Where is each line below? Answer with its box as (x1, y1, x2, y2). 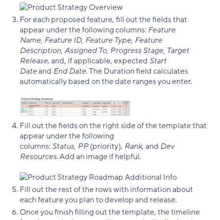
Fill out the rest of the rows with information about (20, 184, 193, 195)
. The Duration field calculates (86, 65, 188, 77)
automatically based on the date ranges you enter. (20, 76, 192, 87)
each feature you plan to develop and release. (20, 194, 178, 205)
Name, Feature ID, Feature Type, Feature (20, 34, 162, 46)
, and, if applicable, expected (48, 55, 149, 66)
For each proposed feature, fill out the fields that (20, 14, 187, 25)
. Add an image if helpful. (56, 151, 141, 162)
